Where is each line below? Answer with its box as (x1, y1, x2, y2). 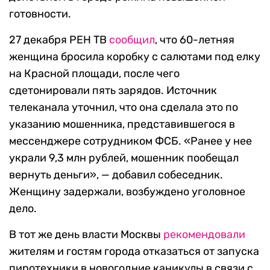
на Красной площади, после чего (9, 67, 180, 81)
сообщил (109, 33, 155, 47)
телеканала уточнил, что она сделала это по (9, 101, 238, 115)
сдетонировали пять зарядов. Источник (9, 84, 217, 98)
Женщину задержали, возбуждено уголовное (9, 185, 245, 199)
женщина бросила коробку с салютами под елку (9, 50, 260, 64)
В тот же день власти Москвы (9, 228, 163, 242)
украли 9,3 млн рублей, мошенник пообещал (9, 151, 239, 165)
